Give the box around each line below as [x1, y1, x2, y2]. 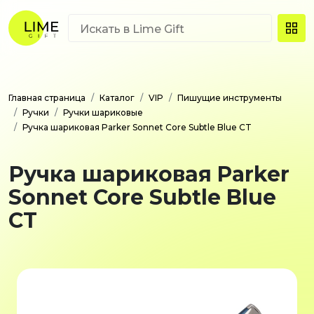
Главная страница [8, 93, 86, 103]
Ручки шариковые [63, 107, 143, 118]
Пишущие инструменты [177, 93, 282, 103]
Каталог [100, 93, 135, 103]
